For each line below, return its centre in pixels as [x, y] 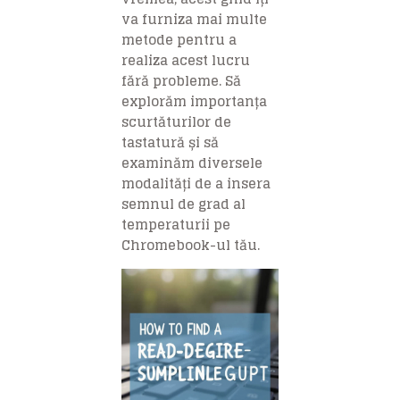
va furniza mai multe [194, 19]
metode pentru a [179, 39]
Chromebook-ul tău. [191, 245]
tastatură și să [170, 142]
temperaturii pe [176, 224]
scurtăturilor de [176, 121]
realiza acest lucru [186, 60]
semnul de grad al [183, 204]
